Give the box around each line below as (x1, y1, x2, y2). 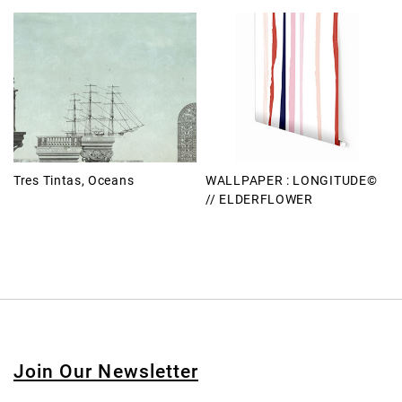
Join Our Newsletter (13, 361, 198, 382)
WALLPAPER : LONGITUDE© (205, 173, 378, 188)
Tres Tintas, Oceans (13, 173, 135, 188)
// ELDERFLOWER (205, 192, 313, 206)
